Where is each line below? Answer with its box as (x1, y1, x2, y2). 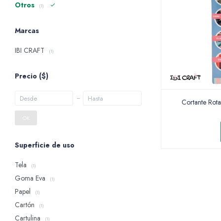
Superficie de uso (15, 140, 74, 150)
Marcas (15, 26, 39, 36)
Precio (15, 71, 39, 81)
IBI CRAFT (15, 45, 46, 55)
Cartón (15, 200, 37, 210)
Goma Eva (15, 173, 47, 183)
